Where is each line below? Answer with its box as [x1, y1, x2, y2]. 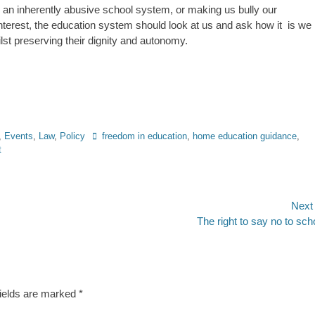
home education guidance [193, 131, 297, 141]
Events [4, 131, 33, 141]
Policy [60, 131, 85, 141]
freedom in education [102, 131, 187, 141]
